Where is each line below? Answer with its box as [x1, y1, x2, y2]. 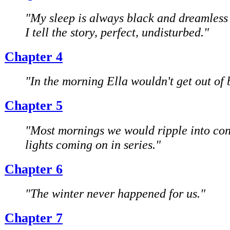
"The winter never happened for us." [25, 186, 205, 201]
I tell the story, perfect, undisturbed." [25, 25, 209, 39]
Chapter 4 [5, 49, 63, 64]
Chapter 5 [5, 98, 63, 113]
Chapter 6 [5, 161, 63, 177]
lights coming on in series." [25, 137, 161, 151]
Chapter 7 [5, 210, 63, 225]
